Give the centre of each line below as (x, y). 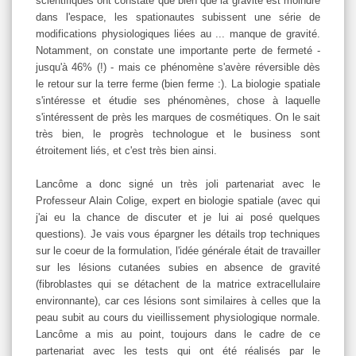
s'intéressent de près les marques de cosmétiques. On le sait (178, 117)
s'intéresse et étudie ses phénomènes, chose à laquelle (178, 100)
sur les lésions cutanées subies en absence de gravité (178, 267)
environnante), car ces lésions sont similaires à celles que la (178, 300)
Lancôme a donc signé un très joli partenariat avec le (178, 184)
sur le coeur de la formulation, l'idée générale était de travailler (178, 250)
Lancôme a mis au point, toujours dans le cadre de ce (178, 334)
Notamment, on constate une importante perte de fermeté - (178, 50)
